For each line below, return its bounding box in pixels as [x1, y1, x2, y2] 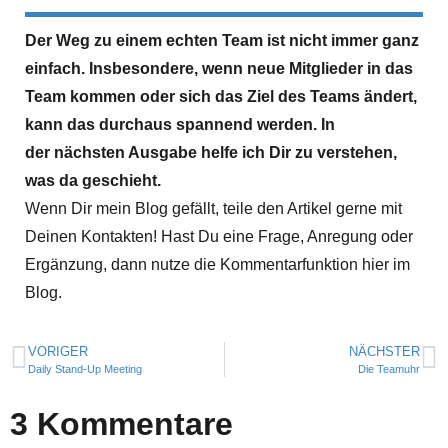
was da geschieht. [25, 171, 161, 189]
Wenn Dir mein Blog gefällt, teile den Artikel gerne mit [25, 199, 402, 217]
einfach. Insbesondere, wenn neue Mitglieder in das [25, 59, 413, 77]
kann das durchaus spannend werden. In [25, 115, 335, 133]
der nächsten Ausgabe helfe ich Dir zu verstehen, [25, 143, 397, 161]
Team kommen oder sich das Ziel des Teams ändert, [25, 87, 417, 105]
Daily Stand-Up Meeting [28, 362, 142, 375]
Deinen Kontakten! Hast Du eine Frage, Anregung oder [25, 227, 413, 245]
